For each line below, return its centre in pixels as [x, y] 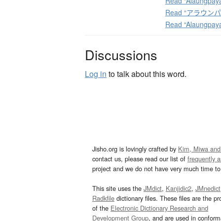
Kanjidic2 [179, 188]
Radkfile [103, 198]
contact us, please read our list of [140, 159]
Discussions [121, 55]
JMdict [153, 188]
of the [101, 208]
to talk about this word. [147, 74]
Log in [96, 74]
